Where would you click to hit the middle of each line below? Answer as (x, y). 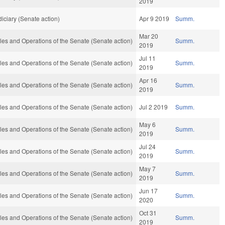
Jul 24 (148, 147)
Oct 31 (148, 213)
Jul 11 (148, 58)
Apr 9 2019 (154, 19)
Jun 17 (149, 191)
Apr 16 (148, 80)
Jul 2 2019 (154, 107)
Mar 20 (149, 36)
